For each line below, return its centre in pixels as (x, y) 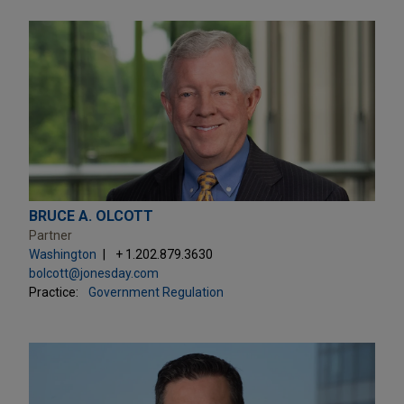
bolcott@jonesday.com (94, 273)
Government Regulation (156, 292)
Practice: (54, 292)
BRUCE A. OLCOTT (91, 216)
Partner (50, 235)
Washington (63, 254)
